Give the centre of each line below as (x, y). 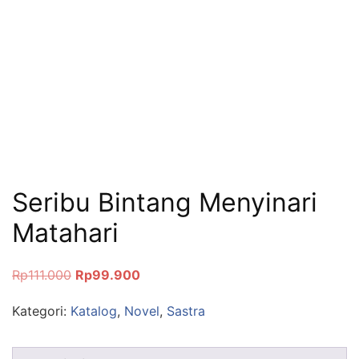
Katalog (94, 311)
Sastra (186, 311)
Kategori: (41, 311)
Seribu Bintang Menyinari (165, 202)
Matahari (65, 232)
